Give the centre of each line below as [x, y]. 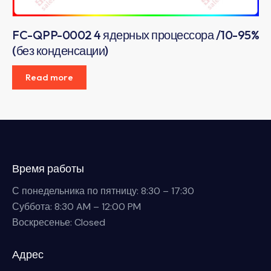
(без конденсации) [60, 50]
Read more [49, 77]
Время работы [48, 168]
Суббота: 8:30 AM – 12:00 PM [77, 207]
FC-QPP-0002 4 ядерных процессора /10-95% [135, 34]
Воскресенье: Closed [59, 223]
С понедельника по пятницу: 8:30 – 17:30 [103, 191]
